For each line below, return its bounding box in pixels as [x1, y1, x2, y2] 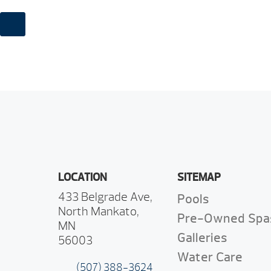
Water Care [177, 250, 243, 266]
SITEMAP [177, 171, 221, 185]
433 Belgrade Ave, [58, 189, 152, 205]
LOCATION [58, 171, 107, 185]
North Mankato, [58, 204, 139, 220]
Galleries [177, 230, 228, 246]
